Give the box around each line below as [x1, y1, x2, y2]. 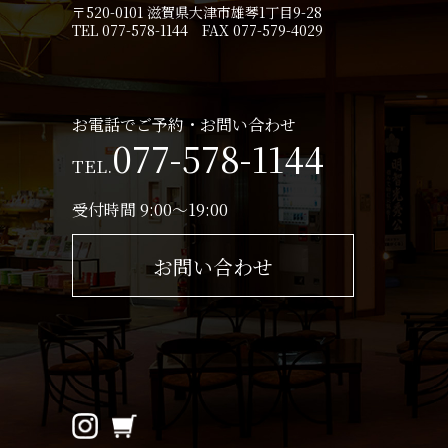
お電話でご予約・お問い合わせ [72, 112, 296, 136]
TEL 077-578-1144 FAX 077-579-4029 [72, 19, 323, 40]
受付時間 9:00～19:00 [72, 197, 228, 221]
